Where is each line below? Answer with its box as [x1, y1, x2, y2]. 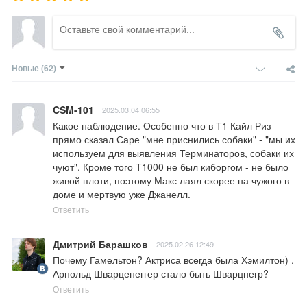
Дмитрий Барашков [53, 237, 148, 251]
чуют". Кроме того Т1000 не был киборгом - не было [53, 160, 288, 174]
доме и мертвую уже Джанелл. [53, 187, 191, 201]
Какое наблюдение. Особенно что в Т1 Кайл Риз [53, 119, 271, 133]
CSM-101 [53, 103, 94, 117]
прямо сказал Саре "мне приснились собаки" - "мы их [53, 132, 295, 147]
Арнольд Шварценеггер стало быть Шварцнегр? [53, 267, 269, 281]
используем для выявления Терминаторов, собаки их [53, 146, 294, 160]
